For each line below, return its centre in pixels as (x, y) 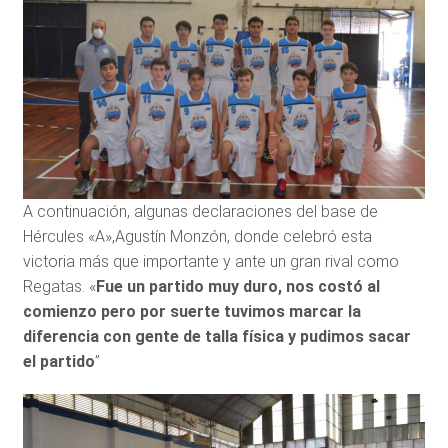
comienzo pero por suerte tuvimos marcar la (191, 311)
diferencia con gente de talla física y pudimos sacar (216, 336)
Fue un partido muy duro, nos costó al (237, 286)
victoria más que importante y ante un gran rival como (210, 261)
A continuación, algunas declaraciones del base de (200, 211)
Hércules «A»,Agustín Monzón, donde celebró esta (197, 236)
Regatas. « (59, 286)
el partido (58, 361)
